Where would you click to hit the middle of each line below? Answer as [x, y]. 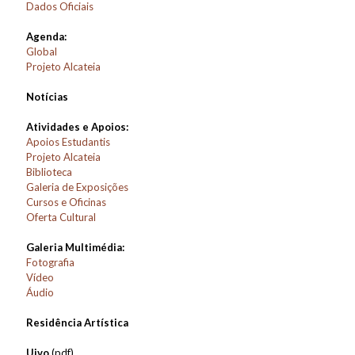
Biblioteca [49, 172]
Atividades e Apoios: [77, 127]
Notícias [47, 97]
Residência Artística [77, 323]
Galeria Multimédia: [75, 248]
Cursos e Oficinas [66, 202]
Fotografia [50, 263]
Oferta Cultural [61, 218]
